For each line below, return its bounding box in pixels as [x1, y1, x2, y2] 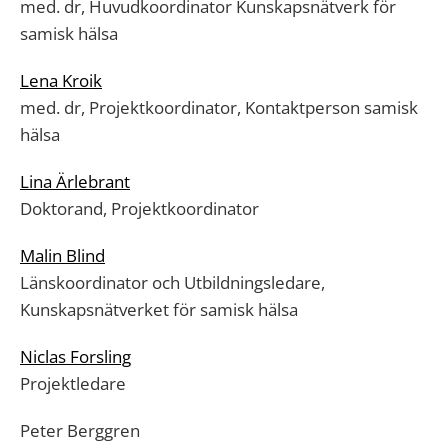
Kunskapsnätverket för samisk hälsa [20, 298, 298, 321]
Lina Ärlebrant [20, 170, 130, 193]
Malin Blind [20, 244, 105, 267]
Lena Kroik [20, 69, 102, 92]
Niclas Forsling [20, 345, 131, 368]
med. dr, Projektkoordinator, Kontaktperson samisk [20, 96, 418, 119]
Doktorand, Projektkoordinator [20, 197, 259, 220]
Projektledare [20, 372, 126, 395]
